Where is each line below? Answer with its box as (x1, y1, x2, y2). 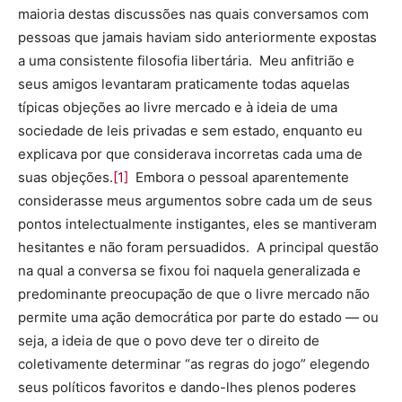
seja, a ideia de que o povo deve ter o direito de (18, 332, 319, 350)
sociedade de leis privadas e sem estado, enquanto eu (18, 122, 363, 140)
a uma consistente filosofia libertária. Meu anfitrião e (18, 52, 354, 70)
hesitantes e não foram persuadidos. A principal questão (18, 239, 379, 257)
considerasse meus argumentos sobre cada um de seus (18, 192, 372, 210)
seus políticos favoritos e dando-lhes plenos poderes (18, 379, 356, 397)
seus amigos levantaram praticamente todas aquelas (18, 75, 350, 93)
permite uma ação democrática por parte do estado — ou (18, 309, 379, 327)
